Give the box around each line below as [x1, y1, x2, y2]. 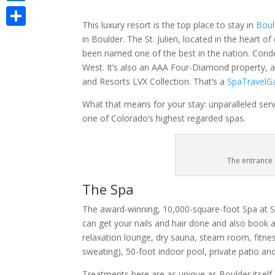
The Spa [82, 180, 134, 198]
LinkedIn [6, 5, 39, 17]
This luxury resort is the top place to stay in [82, 19, 257, 31]
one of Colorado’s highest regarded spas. [82, 112, 246, 124]
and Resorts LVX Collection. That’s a [82, 76, 228, 87]
